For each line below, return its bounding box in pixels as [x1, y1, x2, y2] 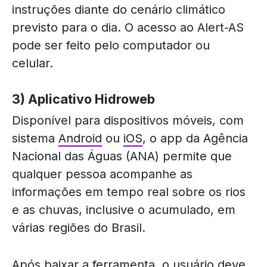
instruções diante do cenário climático [12, 2, 225, 17]
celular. [12, 56, 57, 71]
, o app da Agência [142, 131, 248, 146]
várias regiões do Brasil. [12, 221, 149, 235]
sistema [12, 131, 58, 146]
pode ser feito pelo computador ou [12, 38, 210, 53]
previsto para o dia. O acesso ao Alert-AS [12, 20, 244, 35]
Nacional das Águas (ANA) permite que [12, 149, 232, 164]
